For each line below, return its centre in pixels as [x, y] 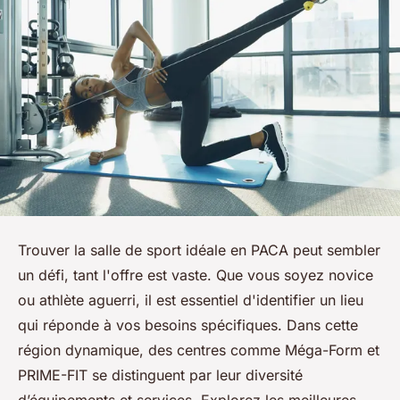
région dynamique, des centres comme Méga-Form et [199, 350]
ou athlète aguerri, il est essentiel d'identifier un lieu [191, 300]
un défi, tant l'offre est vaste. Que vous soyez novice [196, 275]
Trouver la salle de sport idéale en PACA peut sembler [199, 250]
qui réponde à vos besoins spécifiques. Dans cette [188, 325]
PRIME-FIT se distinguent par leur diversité [160, 375]
